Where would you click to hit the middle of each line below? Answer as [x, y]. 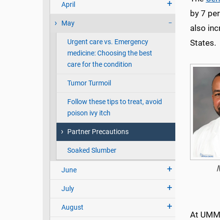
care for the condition [99, 65]
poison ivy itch [89, 113]
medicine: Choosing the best [110, 53]
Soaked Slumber [92, 151]
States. [203, 43]
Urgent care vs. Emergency [108, 42]
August [72, 207]
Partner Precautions [98, 132]
